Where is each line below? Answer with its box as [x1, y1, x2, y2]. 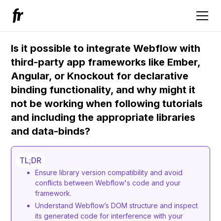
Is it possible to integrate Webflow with [11, 42, 201, 54]
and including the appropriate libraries [11, 111, 196, 123]
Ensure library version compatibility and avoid [35, 168, 183, 177]
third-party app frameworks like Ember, [11, 56, 201, 68]
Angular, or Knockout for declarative [11, 70, 189, 82]
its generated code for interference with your [35, 212, 184, 220]
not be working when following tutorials [11, 98, 203, 110]
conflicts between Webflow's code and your [35, 179, 181, 187]
